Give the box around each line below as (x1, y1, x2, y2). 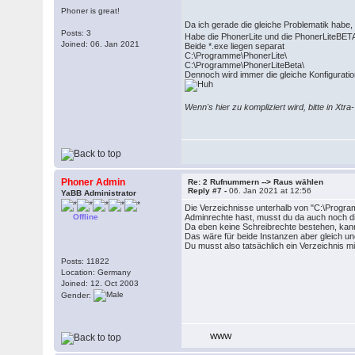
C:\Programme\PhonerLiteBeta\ (185, 60, 305, 70)
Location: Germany (61, 268, 132, 277)
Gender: (61, 290, 94, 300)
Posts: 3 (61, 29, 92, 37)
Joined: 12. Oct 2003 (61, 279, 139, 288)
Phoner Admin (61, 177, 126, 188)
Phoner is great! (61, 6, 120, 15)
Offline (73, 212, 99, 221)
